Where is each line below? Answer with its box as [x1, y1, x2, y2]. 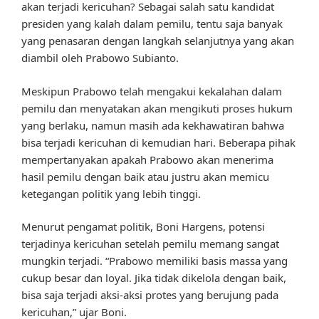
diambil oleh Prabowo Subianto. [21, 51, 179, 66]
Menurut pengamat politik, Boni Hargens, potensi [21, 219, 265, 234]
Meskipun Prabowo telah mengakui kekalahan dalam [21, 83, 282, 98]
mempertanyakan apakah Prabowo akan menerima [21, 152, 273, 167]
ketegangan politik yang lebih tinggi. [21, 186, 201, 201]
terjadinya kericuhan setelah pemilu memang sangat [21, 236, 279, 251]
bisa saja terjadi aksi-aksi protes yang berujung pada [21, 288, 278, 303]
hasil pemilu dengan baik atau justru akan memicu [21, 169, 269, 184]
